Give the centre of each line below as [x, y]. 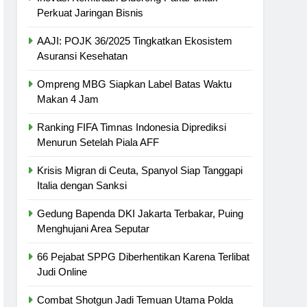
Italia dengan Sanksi [82, 185]
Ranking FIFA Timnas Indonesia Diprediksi [132, 127]
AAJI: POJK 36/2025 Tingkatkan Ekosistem [135, 41]
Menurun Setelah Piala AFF [98, 142]
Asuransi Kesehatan [83, 56]
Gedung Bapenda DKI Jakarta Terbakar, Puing [140, 213]
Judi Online [62, 272]
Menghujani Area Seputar [94, 229]
